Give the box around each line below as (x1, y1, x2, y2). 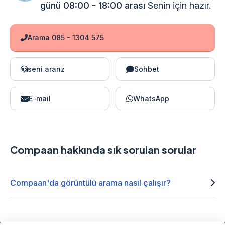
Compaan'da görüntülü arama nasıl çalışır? (10, 178, 171, 188)
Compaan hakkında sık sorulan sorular (10, 143, 196, 156)
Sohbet (134, 65, 159, 74)
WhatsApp (133, 94, 169, 103)
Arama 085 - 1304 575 (28, 33, 104, 42)
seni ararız (28, 65, 65, 74)
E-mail (29, 94, 51, 103)
